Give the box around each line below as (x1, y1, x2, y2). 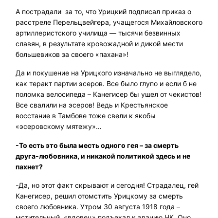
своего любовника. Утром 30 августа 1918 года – (16, 202, 180, 211)
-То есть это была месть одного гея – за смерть (16, 141, 179, 149)
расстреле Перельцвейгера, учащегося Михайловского (16, 18, 202, 27)
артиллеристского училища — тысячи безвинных (16, 29, 181, 37)
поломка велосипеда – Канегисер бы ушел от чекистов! (16, 90, 201, 99)
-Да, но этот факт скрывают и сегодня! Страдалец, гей (16, 181, 199, 190)
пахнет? (16, 162, 43, 171)
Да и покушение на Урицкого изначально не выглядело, (16, 69, 201, 77)
